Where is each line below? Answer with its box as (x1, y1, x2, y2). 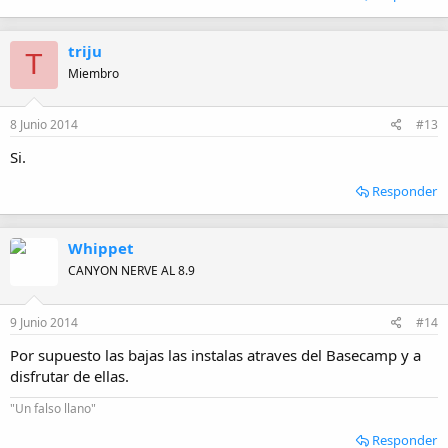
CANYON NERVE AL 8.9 (68, 262, 195, 279)
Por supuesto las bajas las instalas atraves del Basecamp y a (10, 344, 421, 365)
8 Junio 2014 (10, 116, 78, 133)
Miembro (68, 64, 119, 82)
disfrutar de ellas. (10, 365, 129, 386)
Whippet (68, 238, 134, 258)
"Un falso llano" (10, 399, 96, 417)
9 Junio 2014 (10, 313, 78, 331)
